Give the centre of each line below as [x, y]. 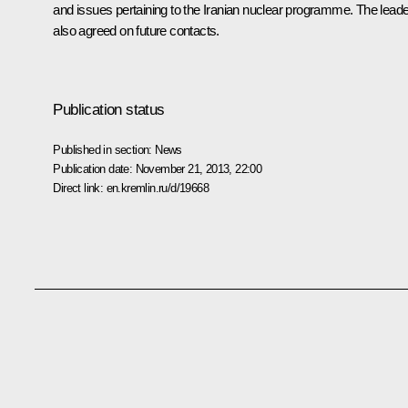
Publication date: [94, 168]
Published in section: [104, 149]
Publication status [109, 109]
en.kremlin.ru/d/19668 [157, 188]
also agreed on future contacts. [136, 30]
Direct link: [80, 188]
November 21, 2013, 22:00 [199, 168]
